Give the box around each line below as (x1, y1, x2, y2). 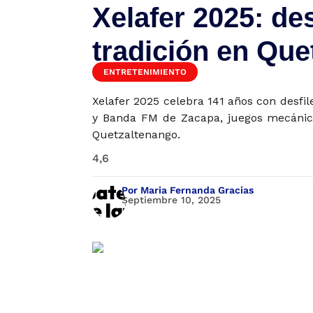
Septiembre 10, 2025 (122, 194, 221, 206)
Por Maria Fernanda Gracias (122, 184, 254, 196)
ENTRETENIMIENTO (103, 67, 187, 78)
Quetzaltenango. (92, 128, 180, 142)
